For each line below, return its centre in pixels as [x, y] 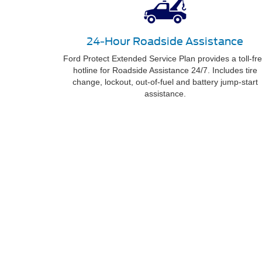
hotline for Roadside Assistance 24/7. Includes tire [165, 70]
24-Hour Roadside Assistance [165, 41]
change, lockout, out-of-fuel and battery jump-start [165, 82]
